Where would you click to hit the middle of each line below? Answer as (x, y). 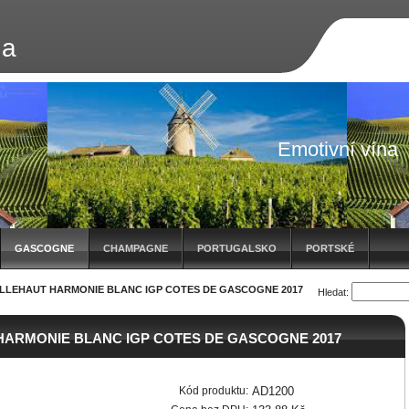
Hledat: (333, 292)
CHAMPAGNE (136, 248)
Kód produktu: (214, 391)
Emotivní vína (338, 149)
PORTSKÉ (330, 248)
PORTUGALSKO (237, 248)
